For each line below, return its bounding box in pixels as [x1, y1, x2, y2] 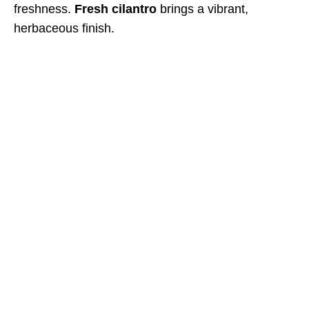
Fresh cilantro [74, 1, 157, 16]
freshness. [14, 1, 74, 16]
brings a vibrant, [157, 1, 248, 16]
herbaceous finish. [14, 21, 114, 35]
